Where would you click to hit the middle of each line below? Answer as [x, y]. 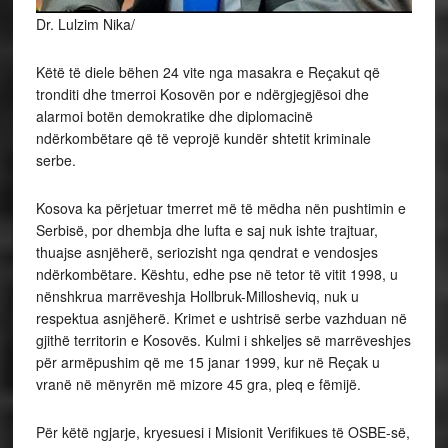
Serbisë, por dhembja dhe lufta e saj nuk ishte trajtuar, [206, 230]
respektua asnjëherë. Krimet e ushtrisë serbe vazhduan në [221, 318]
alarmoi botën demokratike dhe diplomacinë [174, 116]
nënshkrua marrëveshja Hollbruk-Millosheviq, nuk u [197, 296]
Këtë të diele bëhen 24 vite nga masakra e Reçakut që [207, 72]
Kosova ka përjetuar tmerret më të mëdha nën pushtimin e [220, 208]
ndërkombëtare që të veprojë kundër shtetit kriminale [203, 138]
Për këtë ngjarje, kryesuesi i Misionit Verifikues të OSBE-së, [222, 432]
